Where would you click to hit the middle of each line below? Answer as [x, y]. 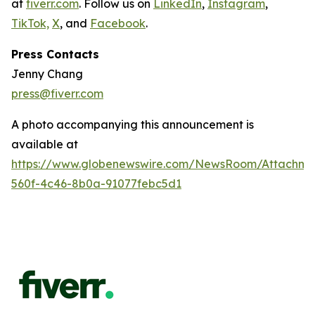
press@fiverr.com [57, 94]
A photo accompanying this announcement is [133, 124]
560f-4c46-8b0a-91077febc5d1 [96, 184]
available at [45, 144]
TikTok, [30, 23]
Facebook [118, 23]
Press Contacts [55, 54]
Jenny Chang [47, 74]
